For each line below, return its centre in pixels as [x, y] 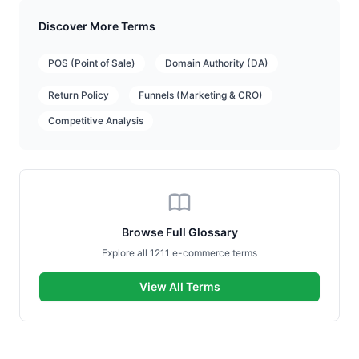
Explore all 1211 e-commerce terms [179, 253]
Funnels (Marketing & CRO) [201, 95]
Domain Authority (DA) [217, 63]
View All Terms [179, 286]
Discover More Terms [97, 26]
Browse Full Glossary [179, 232]
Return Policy [79, 95]
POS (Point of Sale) [92, 63]
